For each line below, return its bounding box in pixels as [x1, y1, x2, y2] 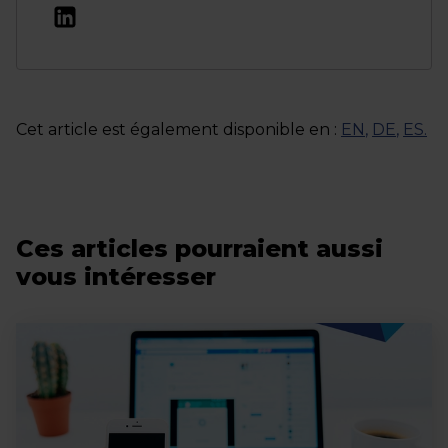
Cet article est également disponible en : [16, 120, 337, 140]
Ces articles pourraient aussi [16, 234, 383, 264]
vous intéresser [16, 262, 216, 292]
